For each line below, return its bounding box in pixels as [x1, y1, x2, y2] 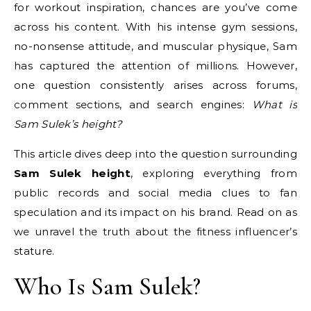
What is [251, 98, 297, 112]
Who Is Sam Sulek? [14, 271, 201, 302]
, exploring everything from [130, 167, 297, 180]
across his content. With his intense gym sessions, [14, 20, 297, 34]
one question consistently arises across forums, [14, 78, 297, 92]
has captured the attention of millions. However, [14, 59, 297, 73]
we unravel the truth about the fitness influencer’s [14, 225, 297, 239]
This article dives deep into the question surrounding [14, 147, 297, 161]
